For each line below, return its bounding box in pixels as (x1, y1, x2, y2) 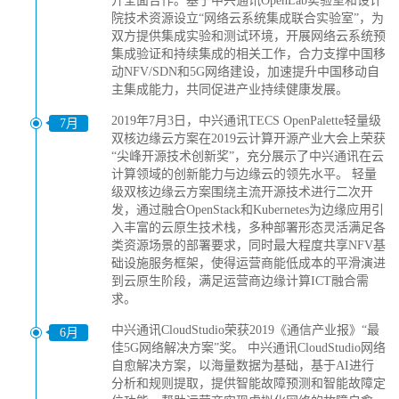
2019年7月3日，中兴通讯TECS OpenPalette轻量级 (111, 114, 381, 127)
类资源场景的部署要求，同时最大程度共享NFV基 (111, 239, 386, 252)
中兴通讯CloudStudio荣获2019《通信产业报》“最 (111, 323, 379, 337)
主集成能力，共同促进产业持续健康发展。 (111, 83, 348, 96)
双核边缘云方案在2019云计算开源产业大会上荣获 (111, 132, 386, 145)
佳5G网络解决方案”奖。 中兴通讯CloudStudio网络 (111, 341, 386, 354)
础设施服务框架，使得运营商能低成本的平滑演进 (111, 256, 386, 270)
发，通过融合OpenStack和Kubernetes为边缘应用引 (111, 203, 384, 216)
